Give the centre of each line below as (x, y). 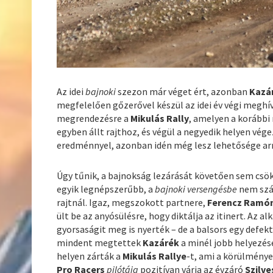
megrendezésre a (93, 119)
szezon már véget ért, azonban (183, 92)
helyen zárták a (90, 256)
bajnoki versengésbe (196, 189)
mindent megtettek (100, 243)
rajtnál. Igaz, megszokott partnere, (132, 203)
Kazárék (161, 243)
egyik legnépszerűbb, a (106, 189)
